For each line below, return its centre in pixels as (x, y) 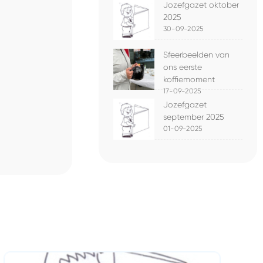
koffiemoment (189, 79)
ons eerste (183, 67)
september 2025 (194, 117)
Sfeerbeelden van (196, 55)
